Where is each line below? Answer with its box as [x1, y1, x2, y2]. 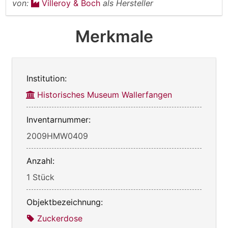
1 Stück [26, 172, 54, 182]
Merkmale [75, 26, 153, 46]
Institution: [26, 73, 67, 83]
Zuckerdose [37, 213, 82, 223]
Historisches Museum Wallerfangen [37, 89, 172, 100]
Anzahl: [26, 155, 54, 166]
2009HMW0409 [26, 130, 88, 141]
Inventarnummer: [26, 114, 91, 125]
